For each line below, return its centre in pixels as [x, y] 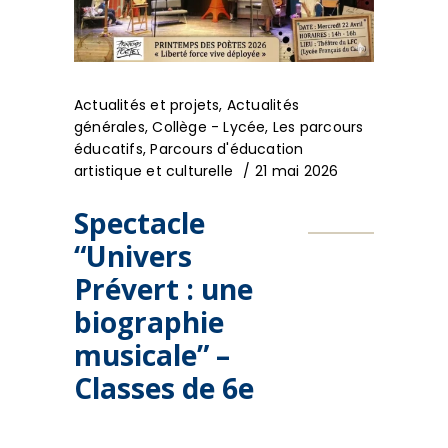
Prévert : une [163, 288]
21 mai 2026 [297, 170]
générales [109, 126]
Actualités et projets [147, 104]
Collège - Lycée [209, 126]
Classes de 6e [164, 387]
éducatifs [108, 148]
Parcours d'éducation [227, 148]
